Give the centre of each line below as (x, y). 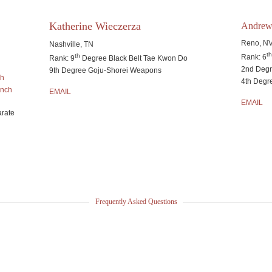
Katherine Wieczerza (95, 26)
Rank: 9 (62, 58)
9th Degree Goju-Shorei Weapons (105, 70)
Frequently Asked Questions (136, 202)
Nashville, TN (71, 44)
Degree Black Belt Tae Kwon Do (134, 58)
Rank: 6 (254, 57)
